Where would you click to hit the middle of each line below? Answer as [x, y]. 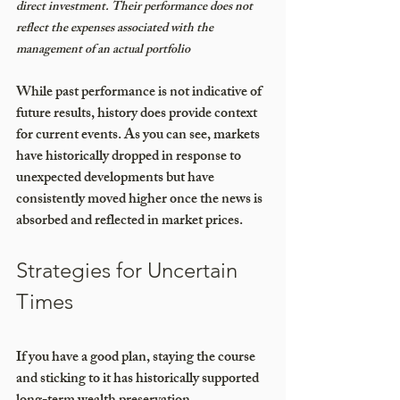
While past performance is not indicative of [140, 93]
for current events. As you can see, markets [139, 136]
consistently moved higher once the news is [141, 200]
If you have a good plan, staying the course [137, 358]
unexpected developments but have [117, 179]
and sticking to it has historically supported [139, 379]
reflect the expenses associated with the [116, 29]
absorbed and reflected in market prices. [131, 221]
